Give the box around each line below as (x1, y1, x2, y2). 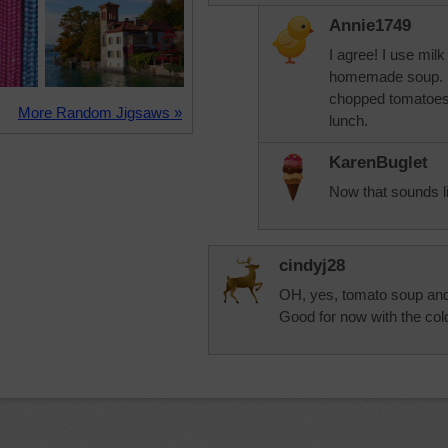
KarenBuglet (329, 153, 428, 172)
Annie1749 (329, 16, 411, 35)
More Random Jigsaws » (18, 104, 182, 121)
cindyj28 (279, 256, 345, 275)
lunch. (329, 112, 368, 129)
